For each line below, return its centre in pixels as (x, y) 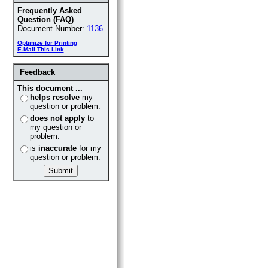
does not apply (57, 118)
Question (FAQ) (45, 19)
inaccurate (57, 148)
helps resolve (54, 97)
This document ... (50, 88)
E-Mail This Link (40, 49)
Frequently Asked (49, 10)
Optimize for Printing (47, 43)
